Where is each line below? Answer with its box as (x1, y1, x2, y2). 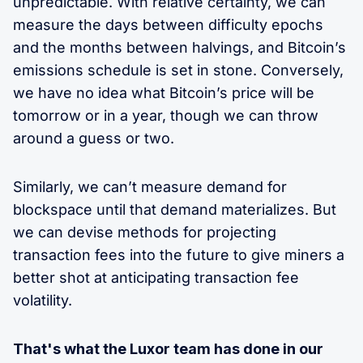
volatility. (13, 291, 72, 309)
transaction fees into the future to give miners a (13, 246, 344, 263)
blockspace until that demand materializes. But (13, 200, 336, 218)
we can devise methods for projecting (13, 223, 276, 241)
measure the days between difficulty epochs (13, 15, 323, 33)
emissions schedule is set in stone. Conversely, (13, 61, 344, 79)
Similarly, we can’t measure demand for (13, 177, 287, 195)
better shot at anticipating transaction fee (13, 268, 299, 286)
